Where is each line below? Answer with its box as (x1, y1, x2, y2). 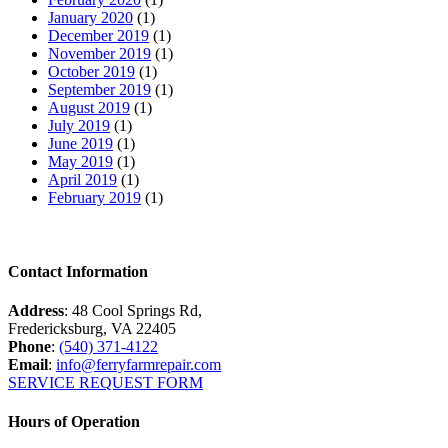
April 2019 (48, 171, 117, 189)
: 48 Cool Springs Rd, (64, 301, 202, 319)
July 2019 (48, 117, 110, 135)
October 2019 (48, 63, 135, 81)
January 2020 (48, 9, 133, 27)
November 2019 (48, 45, 151, 63)
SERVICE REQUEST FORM (8, 373, 203, 391)
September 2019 (48, 81, 151, 99)
